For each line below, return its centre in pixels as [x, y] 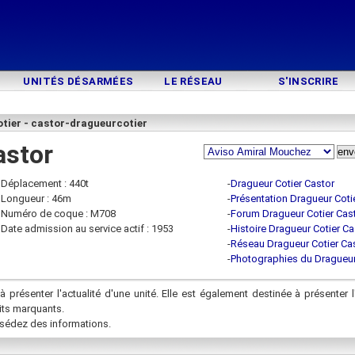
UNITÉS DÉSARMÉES [78, 81]
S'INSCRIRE [308, 81]
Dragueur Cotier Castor [282, 183]
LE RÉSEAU [193, 81]
